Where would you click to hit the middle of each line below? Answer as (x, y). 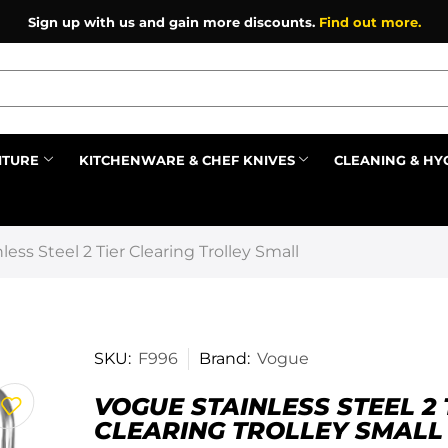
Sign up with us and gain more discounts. (173, 21)
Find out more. (369, 21)
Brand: (224, 358)
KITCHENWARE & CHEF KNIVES (186, 159)
